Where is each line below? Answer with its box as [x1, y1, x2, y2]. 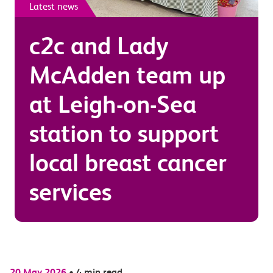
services [29, 178, 112, 207]
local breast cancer [29, 149, 227, 177]
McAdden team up [29, 61, 225, 90]
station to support [29, 119, 219, 148]
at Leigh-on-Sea [29, 90, 196, 119]
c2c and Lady [29, 32, 169, 60]
